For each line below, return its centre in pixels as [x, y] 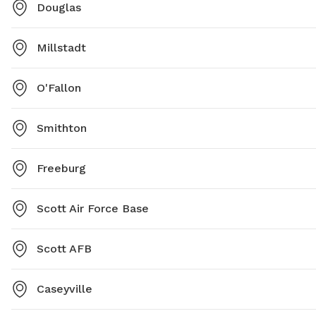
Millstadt [61, 48]
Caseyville [65, 289]
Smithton [62, 128]
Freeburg [61, 169]
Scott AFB [64, 249]
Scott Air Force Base [93, 209]
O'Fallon [59, 88]
